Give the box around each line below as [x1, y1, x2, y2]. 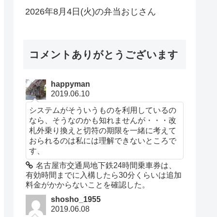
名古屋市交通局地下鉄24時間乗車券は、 [36, 161, 177, 170]
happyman [51, 80, 91, 89]
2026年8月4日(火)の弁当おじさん [25, 6, 156, 16]
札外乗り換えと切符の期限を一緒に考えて [29, 126, 177, 135]
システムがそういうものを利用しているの [29, 106, 177, 115]
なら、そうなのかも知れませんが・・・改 [29, 116, 177, 125]
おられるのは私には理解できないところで [29, 136, 177, 145]
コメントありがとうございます [29, 49, 178, 61]
